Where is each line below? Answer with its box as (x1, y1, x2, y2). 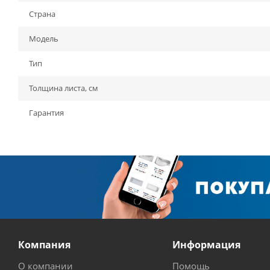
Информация (172, 238, 240, 251)
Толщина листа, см (29, 83, 98, 93)
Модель (29, 33, 58, 44)
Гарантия (29, 107, 64, 118)
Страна (29, 8, 55, 19)
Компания (18, 238, 71, 251)
